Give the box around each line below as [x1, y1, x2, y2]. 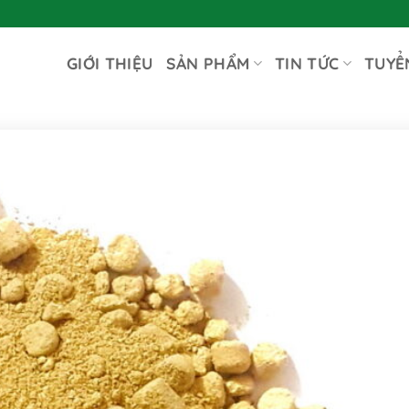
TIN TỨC [274, 53, 340, 73]
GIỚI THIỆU [67, 53, 153, 73]
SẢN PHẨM [165, 53, 250, 73]
